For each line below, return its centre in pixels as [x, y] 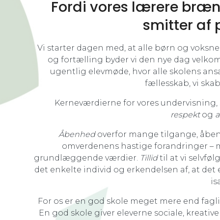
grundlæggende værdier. [87, 158]
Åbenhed [77, 135]
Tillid [149, 158]
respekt [185, 115]
